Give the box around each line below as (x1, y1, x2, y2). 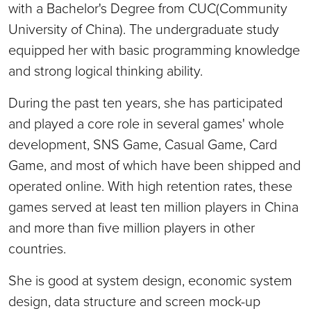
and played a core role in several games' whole (8, 112, 284, 133)
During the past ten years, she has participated (8, 92, 283, 112)
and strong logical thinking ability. (8, 60, 203, 80)
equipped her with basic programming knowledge (8, 39, 300, 59)
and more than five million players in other (8, 217, 255, 237)
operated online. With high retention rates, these (8, 175, 292, 195)
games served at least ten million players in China (8, 196, 299, 216)
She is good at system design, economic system (8, 269, 292, 289)
